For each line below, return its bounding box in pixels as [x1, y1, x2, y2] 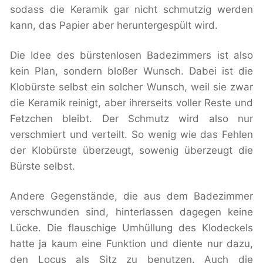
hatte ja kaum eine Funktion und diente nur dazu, [10, 238, 253, 250]
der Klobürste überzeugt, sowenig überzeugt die [10, 144, 253, 157]
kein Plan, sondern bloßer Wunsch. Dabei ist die [10, 65, 253, 77]
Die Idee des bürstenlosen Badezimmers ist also [10, 49, 253, 62]
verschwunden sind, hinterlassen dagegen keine [10, 206, 253, 218]
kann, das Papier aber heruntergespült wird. [10, 19, 218, 32]
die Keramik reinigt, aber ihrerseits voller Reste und [10, 97, 253, 109]
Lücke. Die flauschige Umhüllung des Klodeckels [10, 222, 253, 234]
